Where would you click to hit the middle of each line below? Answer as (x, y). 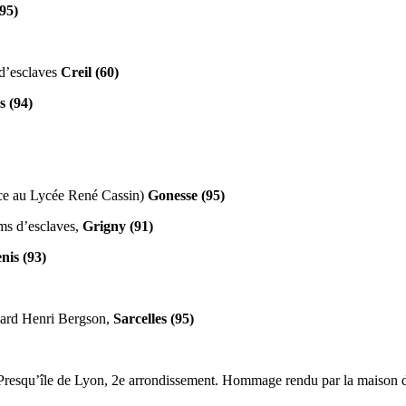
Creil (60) (88, 72)
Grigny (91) (118, 227)
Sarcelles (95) (154, 319)
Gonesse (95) (186, 196)
